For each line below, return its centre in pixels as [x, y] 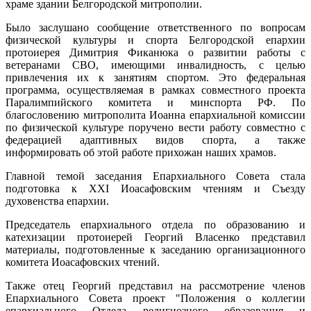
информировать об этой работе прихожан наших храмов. [142, 152]
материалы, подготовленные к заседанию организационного [155, 249]
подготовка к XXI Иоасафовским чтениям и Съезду [155, 188]
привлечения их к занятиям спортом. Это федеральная [155, 77]
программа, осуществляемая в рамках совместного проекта [155, 90]
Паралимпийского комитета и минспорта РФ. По [155, 102]
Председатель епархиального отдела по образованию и [155, 224]
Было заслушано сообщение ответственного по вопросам [155, 27]
